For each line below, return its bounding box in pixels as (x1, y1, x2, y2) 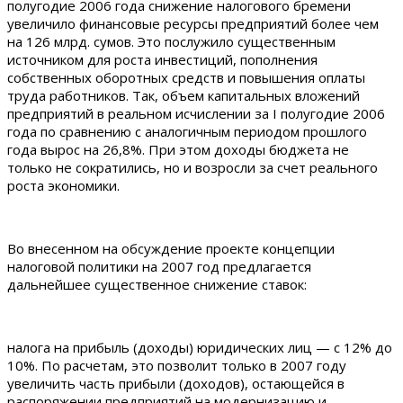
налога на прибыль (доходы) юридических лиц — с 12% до (7, 337, 392, 356)
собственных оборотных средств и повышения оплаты (7, 67, 365, 86)
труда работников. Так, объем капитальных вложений (7, 85, 360, 104)
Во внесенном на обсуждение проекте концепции (7, 238, 335, 257)
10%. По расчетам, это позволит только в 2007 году (7, 355, 346, 374)
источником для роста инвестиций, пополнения (7, 49, 318, 68)
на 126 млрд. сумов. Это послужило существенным (7, 31, 336, 50)
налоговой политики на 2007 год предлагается (7, 256, 311, 275)
